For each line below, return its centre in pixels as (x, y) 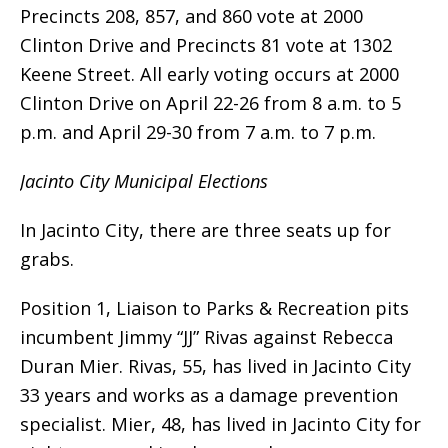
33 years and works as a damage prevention (209, 395)
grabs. (47, 259)
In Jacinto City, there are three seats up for (205, 230)
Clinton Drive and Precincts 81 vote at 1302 (206, 45)
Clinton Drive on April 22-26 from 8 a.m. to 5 (210, 103)
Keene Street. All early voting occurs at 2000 (209, 74)
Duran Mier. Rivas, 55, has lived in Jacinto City (215, 366)
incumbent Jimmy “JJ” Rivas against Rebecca (206, 337)
